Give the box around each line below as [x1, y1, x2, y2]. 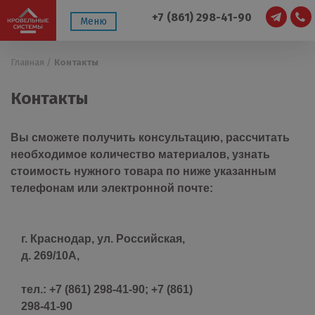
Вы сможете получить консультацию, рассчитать [11, 131, 290, 143]
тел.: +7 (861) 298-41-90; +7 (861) [21, 283, 193, 295]
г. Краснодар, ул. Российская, [21, 233, 185, 245]
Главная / [11, 57, 51, 67]
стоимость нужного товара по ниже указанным [11, 165, 276, 177]
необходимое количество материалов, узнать [11, 148, 270, 160]
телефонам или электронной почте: [11, 182, 213, 194]
